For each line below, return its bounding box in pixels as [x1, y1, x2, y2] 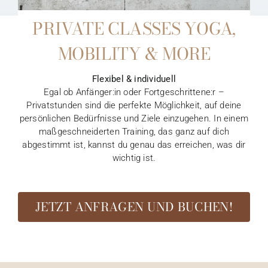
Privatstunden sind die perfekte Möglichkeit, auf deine [26, 99, 242, 111]
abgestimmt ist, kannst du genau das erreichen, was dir [22, 139, 246, 150]
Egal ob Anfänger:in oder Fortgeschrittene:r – [43, 86, 225, 98]
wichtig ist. [112, 152, 156, 163]
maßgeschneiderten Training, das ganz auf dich [38, 126, 230, 137]
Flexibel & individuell [92, 73, 176, 84]
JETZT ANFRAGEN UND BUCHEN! [35, 197, 233, 216]
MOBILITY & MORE [57, 40, 211, 66]
